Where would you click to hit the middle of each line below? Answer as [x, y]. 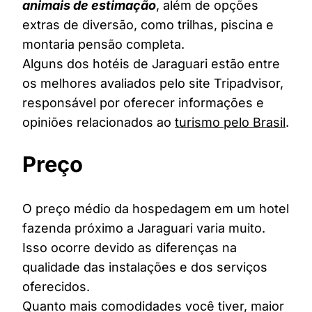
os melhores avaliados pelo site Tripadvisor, [153, 84]
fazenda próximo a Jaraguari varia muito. [144, 228]
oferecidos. [56, 287]
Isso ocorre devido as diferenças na [130, 248]
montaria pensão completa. [103, 45]
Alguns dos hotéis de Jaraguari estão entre [151, 64]
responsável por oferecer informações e [143, 103]
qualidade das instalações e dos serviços [145, 267]
